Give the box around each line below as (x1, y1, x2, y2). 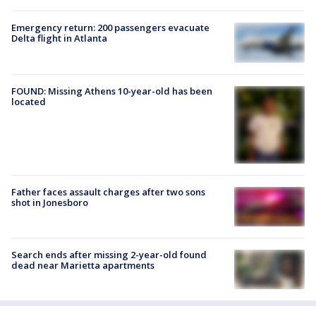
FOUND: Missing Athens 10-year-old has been (11, 84, 212, 97)
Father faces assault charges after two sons (11, 185, 205, 198)
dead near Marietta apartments (11, 259, 154, 272)
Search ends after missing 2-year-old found (11, 248, 207, 262)
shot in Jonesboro (11, 195, 88, 209)
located (11, 95, 46, 108)
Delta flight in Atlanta (11, 32, 107, 45)
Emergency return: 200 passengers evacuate (11, 21, 209, 35)
